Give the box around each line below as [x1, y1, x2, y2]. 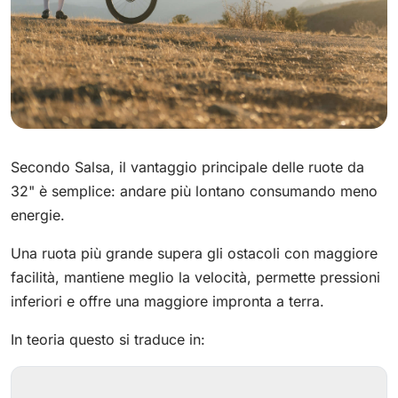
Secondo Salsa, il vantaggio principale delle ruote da [11, 158, 364, 176]
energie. [11, 206, 65, 224]
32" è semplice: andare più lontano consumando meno [11, 182, 378, 200]
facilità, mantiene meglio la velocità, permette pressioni [11, 268, 380, 286]
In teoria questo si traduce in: [11, 330, 205, 348]
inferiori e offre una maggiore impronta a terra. [11, 292, 324, 310]
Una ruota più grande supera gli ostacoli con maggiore [11, 244, 378, 262]
